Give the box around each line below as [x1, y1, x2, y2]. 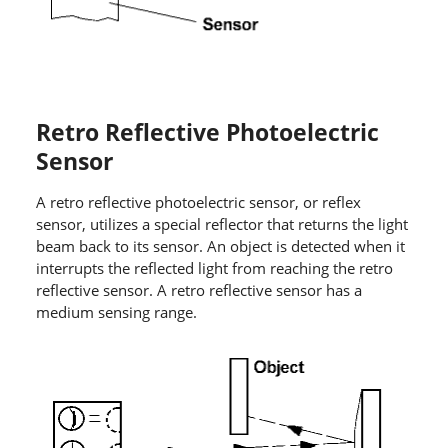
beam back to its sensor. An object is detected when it [35, 236, 405, 257]
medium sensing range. [35, 302, 197, 323]
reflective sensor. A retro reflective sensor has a [35, 280, 362, 301]
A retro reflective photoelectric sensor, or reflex [35, 192, 361, 213]
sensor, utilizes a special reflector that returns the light [35, 214, 408, 235]
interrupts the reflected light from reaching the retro [35, 258, 393, 279]
